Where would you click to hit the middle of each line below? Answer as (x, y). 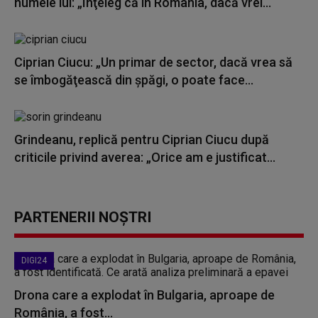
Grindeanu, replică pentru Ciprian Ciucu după (142, 139)
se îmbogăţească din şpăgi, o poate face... (134, 80)
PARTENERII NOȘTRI (83, 217)
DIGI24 (34, 261)
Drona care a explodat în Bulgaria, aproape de (144, 295)
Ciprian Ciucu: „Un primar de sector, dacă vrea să (153, 62)
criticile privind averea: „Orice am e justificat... (145, 157)
